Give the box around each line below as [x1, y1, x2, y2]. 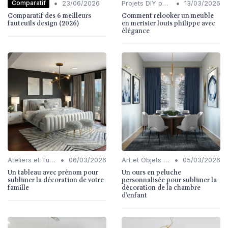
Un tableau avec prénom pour [8, 167, 98, 178]
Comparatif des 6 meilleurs [8, 10, 91, 21]
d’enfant [122, 190, 147, 201]
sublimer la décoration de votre [8, 175, 104, 185]
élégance [122, 25, 150, 36]
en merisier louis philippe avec [122, 18, 215, 28]
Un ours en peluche [122, 167, 181, 178]
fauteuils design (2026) [8, 18, 79, 28]
